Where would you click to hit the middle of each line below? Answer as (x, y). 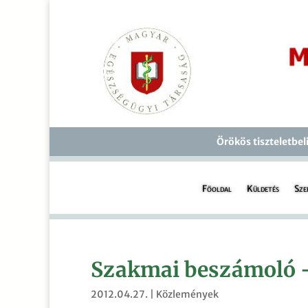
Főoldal (217, 189)
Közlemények (187, 294)
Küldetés (263, 189)
